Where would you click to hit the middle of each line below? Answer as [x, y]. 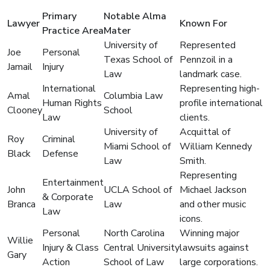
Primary [59, 17]
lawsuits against [214, 248]
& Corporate [68, 197]
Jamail [20, 67]
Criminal [59, 140]
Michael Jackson [213, 190]
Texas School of [138, 60]
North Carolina [134, 234]
